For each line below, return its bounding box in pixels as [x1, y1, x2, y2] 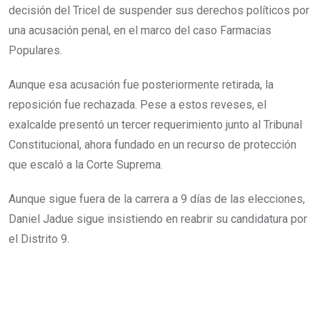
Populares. [9, 44, 62, 57]
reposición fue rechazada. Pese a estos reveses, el [9, 98, 266, 111]
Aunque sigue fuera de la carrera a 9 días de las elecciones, [9, 192, 305, 206]
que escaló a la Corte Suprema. [9, 158, 163, 171]
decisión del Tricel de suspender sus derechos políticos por [9, 4, 309, 17]
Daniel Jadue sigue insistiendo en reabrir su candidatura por [9, 212, 307, 226]
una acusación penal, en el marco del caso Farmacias [9, 24, 271, 37]
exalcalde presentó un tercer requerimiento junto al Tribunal [9, 118, 302, 131]
